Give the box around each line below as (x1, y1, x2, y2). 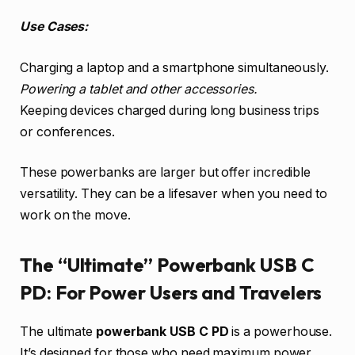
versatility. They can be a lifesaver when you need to (20, 186, 327, 202)
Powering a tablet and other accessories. (20, 81, 258, 97)
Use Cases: (20, 19, 89, 35)
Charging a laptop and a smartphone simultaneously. (20, 59, 330, 75)
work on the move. (20, 208, 131, 223)
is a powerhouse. (228, 324, 333, 340)
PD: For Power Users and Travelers (20, 281, 323, 305)
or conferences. (20, 124, 115, 139)
